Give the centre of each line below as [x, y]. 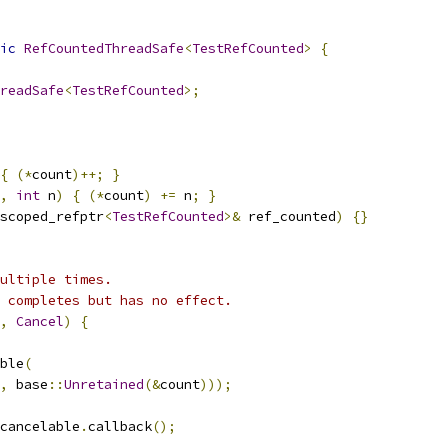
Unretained [104, 384]
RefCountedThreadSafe [104, 48]
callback [120, 426]
